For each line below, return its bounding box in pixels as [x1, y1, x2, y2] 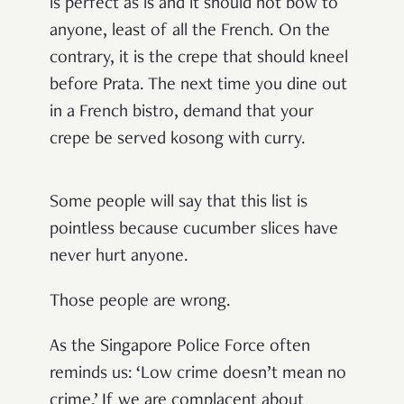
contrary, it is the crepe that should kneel [50, 49, 348, 68]
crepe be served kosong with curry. [50, 130, 306, 149]
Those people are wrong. [50, 292, 231, 311]
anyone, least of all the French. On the [50, 22, 330, 41]
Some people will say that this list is [50, 193, 308, 212]
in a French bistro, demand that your [50, 103, 314, 122]
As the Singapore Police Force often [50, 337, 310, 356]
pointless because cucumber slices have [50, 220, 338, 239]
